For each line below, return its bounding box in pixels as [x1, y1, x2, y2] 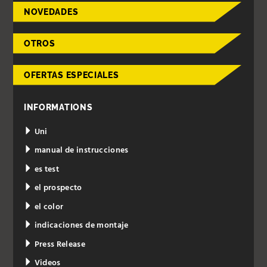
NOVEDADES [23, 7, 79, 17]
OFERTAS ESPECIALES [23, 70, 119, 80]
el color [32, 200, 64, 214]
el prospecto [32, 181, 82, 195]
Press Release [32, 237, 86, 252]
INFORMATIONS [23, 103, 93, 113]
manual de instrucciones [32, 144, 129, 158]
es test [32, 162, 60, 176]
